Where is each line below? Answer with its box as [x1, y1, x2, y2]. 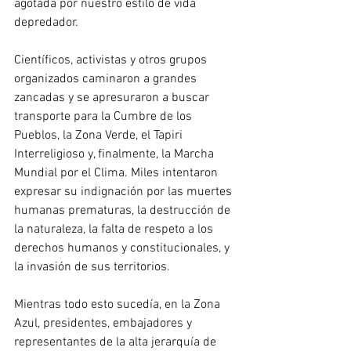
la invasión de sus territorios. [14, 259, 170, 276]
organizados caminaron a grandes [14, 71, 200, 88]
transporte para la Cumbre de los [14, 109, 195, 125]
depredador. [14, 15, 78, 31]
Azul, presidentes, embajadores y [14, 316, 195, 332]
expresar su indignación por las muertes [14, 184, 235, 201]
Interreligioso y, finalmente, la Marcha [14, 147, 217, 163]
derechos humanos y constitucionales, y [14, 241, 233, 257]
